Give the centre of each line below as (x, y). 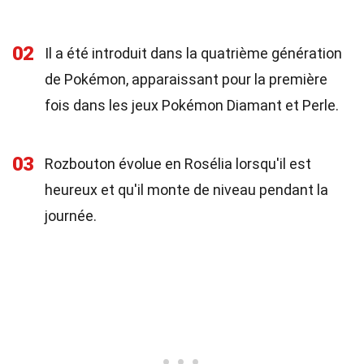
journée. (71, 216)
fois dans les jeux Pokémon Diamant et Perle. (192, 105)
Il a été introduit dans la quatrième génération (193, 53)
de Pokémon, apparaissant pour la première (186, 79)
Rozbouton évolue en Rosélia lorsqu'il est (178, 164)
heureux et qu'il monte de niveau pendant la (186, 190)
